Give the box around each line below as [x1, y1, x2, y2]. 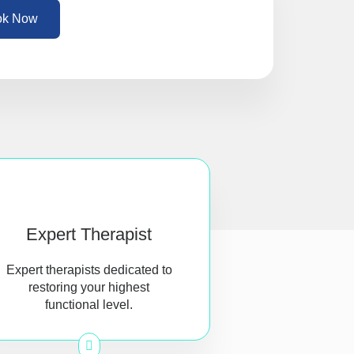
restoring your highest [28, 281, 150, 294]
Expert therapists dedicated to [6, 263, 172, 277]
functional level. [45, 298, 134, 311]
